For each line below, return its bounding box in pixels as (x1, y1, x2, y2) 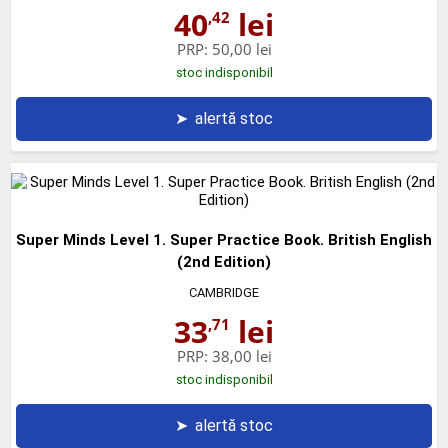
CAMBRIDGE (189, 284, 259, 300)
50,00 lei (211, 38, 272, 59)
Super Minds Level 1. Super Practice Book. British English (16, 230, 432, 249)
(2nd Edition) (177, 252, 271, 271)
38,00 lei (211, 345, 272, 366)
